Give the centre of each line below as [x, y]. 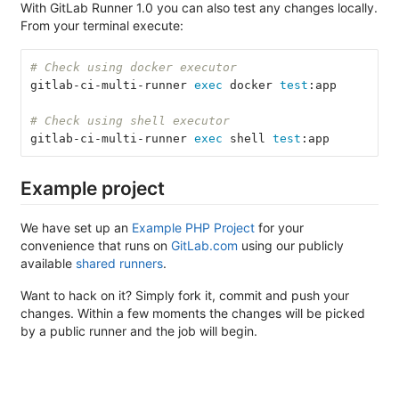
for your [279, 228]
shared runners [119, 264]
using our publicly [291, 246]
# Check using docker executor [133, 67]
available [48, 264]
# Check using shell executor [130, 120]
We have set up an [76, 228]
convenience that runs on [96, 246]
